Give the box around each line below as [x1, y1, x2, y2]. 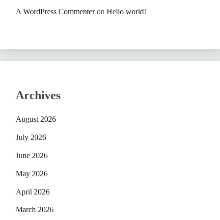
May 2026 [16, 169, 48, 178]
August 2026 [16, 115, 56, 124]
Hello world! [107, 7, 146, 16]
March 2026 [16, 205, 54, 214]
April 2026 [16, 187, 50, 196]
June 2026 [16, 151, 48, 160]
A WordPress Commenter [16, 7, 95, 16]
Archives [16, 88, 60, 102]
